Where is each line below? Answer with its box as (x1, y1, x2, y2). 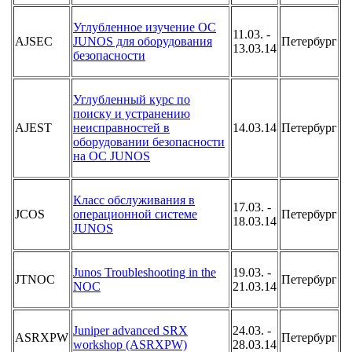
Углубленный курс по (73, 93, 190, 107)
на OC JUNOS (73, 149, 150, 163)
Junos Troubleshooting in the (73, 266, 216, 280)
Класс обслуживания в (73, 193, 195, 207)
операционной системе (73, 207, 197, 222)
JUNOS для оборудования (73, 35, 212, 49)
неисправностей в (73, 121, 170, 135)
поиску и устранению (73, 107, 190, 121)
